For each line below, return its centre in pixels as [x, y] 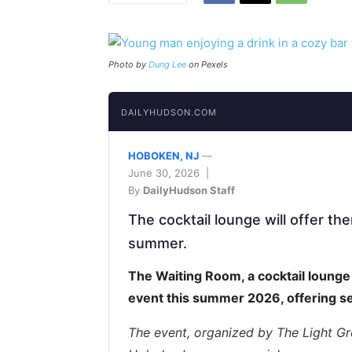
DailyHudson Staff [189, 190]
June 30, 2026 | [170, 173]
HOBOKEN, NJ [163, 156]
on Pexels [207, 64]
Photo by [128, 64]
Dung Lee [167, 64]
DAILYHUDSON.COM [169, 112]
